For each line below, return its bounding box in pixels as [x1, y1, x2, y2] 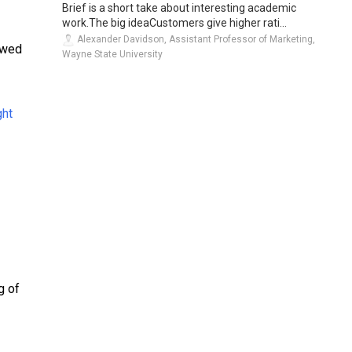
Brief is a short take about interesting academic [62, 2, 296, 15]
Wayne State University [62, 49, 163, 60]
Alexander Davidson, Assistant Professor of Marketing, [75, 34, 315, 46]
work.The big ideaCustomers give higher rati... [62, 16, 287, 30]
